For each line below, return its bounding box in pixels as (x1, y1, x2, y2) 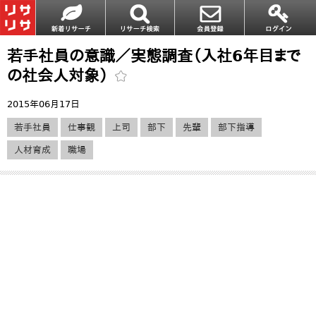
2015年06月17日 (7, 99, 80, 109)
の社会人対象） (7, 66, 114, 85)
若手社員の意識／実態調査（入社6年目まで (7, 47, 300, 65)
